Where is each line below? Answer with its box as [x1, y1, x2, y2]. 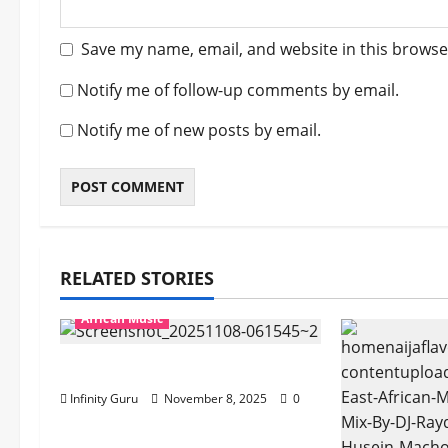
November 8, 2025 [161, 390, 270, 408]
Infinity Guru [70, 390, 138, 408]
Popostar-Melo [60, 359, 190, 384]
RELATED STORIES [60, 266, 214, 291]
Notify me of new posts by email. [77, 119, 321, 142]
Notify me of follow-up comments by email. [77, 79, 399, 102]
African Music [81, 310, 164, 328]
